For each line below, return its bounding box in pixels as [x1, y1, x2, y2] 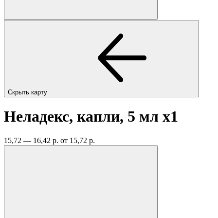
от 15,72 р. [60, 136, 95, 145]
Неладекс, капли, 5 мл [4, 108, 163, 126]
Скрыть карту [8, 88, 49, 96]
